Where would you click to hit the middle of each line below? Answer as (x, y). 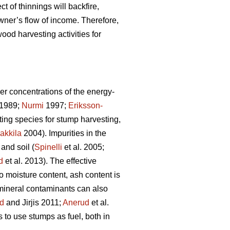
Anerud (76, 202)
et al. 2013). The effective (50, 161)
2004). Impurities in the (64, 133)
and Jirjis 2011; (33, 202)
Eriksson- (85, 105)
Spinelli (48, 147)
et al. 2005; (83, 147)
